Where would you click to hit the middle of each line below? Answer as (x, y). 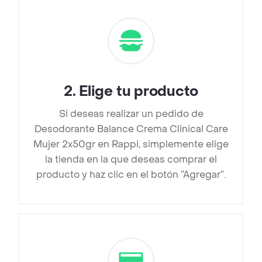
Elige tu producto (139, 92)
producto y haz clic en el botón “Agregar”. (131, 175)
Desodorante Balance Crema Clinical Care (131, 129)
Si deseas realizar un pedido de (131, 114)
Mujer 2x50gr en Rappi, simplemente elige (131, 144)
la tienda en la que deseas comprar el (131, 160)
